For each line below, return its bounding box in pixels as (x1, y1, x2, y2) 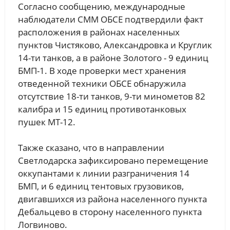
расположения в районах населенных (17, 26, 180, 39)
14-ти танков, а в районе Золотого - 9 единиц (17, 52, 208, 64)
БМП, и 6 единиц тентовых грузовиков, (17, 180, 184, 193)
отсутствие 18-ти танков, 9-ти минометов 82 (17, 90, 205, 103)
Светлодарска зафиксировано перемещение (17, 155, 208, 167)
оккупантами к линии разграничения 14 (17, 167, 189, 180)
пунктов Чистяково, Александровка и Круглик (17, 39, 212, 51)
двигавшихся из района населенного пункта (17, 193, 207, 205)
